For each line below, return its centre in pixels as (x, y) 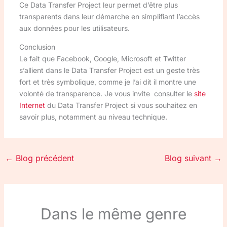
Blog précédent (43, 158)
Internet (32, 105)
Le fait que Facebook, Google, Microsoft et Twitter (102, 59)
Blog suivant (190, 158)
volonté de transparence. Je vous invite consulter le (106, 94)
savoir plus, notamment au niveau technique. (93, 117)
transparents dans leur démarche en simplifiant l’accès (109, 17)
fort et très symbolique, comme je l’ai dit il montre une (107, 82)
